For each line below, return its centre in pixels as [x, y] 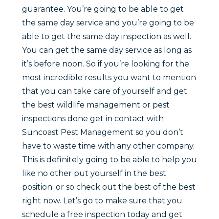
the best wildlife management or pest [96, 105]
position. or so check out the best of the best [109, 187]
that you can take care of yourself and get [104, 91]
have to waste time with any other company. [108, 146]
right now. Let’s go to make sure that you [102, 201]
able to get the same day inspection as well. [106, 37]
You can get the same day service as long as [107, 50]
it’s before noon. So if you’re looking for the [105, 64]
